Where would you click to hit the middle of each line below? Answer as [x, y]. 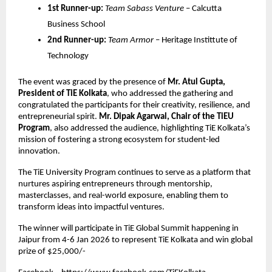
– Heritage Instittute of [195, 40]
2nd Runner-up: [77, 40]
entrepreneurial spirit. [59, 117]
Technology [68, 56]
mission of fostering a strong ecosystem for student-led [119, 140]
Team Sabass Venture [144, 8]
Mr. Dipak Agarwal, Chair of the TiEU [166, 117]
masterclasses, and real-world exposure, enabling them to [123, 195]
